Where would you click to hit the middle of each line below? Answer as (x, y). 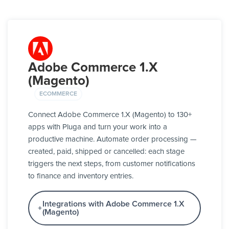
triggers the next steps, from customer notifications (112, 164)
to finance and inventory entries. (81, 176)
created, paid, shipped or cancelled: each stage (106, 152)
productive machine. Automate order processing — (112, 140)
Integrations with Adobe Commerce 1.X (113, 204)
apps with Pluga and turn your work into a (98, 127)
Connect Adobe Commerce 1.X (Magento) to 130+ (110, 115)
